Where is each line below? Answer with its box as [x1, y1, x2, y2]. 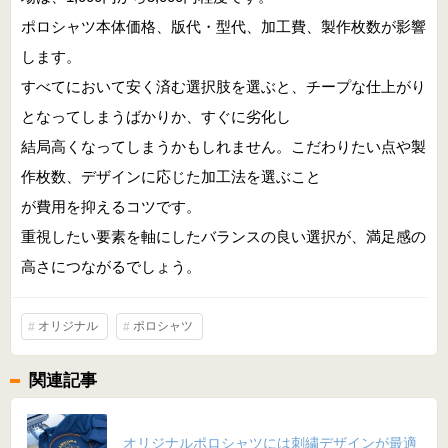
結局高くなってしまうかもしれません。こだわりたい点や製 [21, 138, 426, 156]
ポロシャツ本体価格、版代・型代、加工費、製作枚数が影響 [21, 18, 426, 36]
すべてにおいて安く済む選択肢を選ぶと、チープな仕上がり [21, 78, 426, 96]
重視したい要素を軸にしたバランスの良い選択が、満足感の [21, 228, 426, 246]
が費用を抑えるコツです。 [21, 198, 201, 216]
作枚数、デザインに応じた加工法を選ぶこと [21, 168, 321, 186]
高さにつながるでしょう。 [21, 258, 201, 276]
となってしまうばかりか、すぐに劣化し [21, 108, 291, 126]
